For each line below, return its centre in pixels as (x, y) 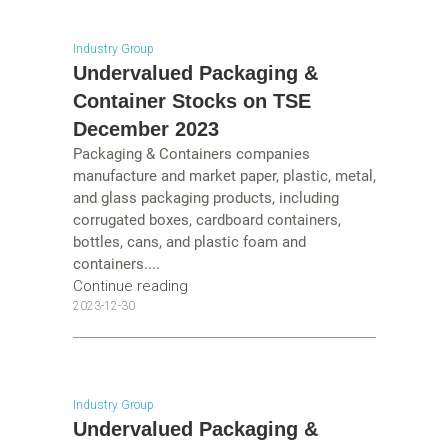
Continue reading (130, 285)
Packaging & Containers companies (191, 153)
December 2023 (145, 128)
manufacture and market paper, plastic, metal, (224, 175)
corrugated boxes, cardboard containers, (206, 219)
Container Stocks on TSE (191, 100)
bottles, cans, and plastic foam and (189, 241)
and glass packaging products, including (205, 197)
